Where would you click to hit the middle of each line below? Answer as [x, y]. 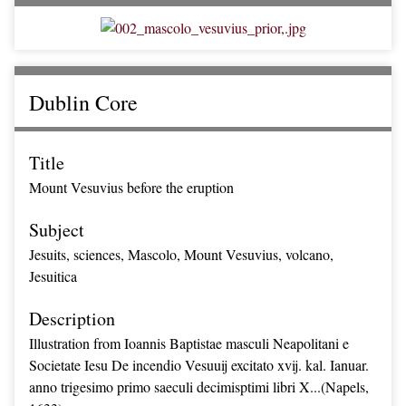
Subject [57, 230]
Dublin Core [83, 102]
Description [72, 319]
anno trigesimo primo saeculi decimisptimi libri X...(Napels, [199, 387]
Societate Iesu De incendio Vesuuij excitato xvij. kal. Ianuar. [199, 365]
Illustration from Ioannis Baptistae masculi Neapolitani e [189, 343]
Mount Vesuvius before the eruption [131, 187]
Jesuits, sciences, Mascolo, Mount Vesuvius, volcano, [181, 254]
